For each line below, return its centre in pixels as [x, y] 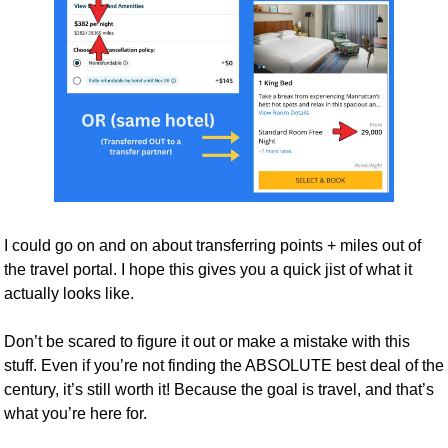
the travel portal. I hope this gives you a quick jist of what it [208, 270]
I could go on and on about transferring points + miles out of [212, 246]
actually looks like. [69, 294]
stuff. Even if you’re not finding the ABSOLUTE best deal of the [224, 366]
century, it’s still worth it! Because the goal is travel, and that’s [219, 390]
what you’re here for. [75, 414]
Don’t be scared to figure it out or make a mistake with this [207, 342]
